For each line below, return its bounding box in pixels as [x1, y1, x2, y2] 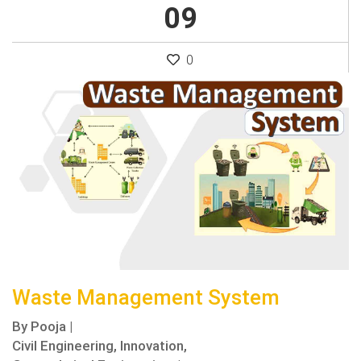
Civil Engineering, [12, 337, 117, 355]
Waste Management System [12, 284, 280, 311]
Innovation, [120, 337, 187, 355]
